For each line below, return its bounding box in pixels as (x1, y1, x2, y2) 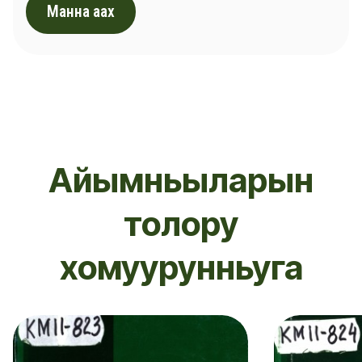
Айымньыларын (48, 159, 314, 200)
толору (124, 203, 238, 244)
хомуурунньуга (59, 246, 303, 288)
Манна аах (47, 2, 115, 22)
